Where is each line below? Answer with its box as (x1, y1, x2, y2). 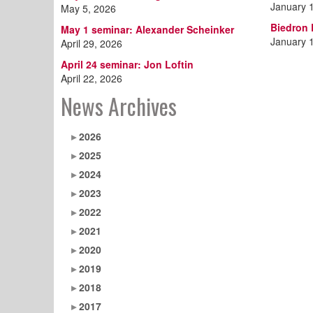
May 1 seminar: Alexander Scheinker (61, 22, 234, 36)
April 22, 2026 (61, 71, 122, 85)
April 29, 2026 (61, 36, 122, 50)
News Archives (61, 89, 177, 122)
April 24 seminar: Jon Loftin (61, 57, 194, 71)
